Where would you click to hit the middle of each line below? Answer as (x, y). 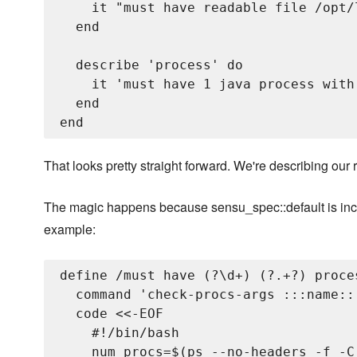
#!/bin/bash (120, 333)
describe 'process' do (151, 65)
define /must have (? (139, 276)
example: (70, 229)
